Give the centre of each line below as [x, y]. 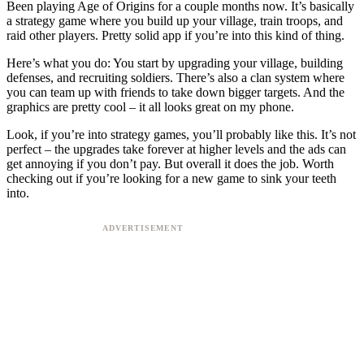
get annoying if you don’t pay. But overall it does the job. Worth [170, 163]
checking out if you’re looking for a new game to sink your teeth [171, 178]
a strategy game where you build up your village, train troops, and [175, 20]
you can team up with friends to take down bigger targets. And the [175, 92]
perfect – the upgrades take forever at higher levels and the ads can [176, 149]
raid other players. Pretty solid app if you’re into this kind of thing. [175, 35]
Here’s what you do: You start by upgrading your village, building [175, 63]
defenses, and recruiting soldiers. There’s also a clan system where [175, 77]
